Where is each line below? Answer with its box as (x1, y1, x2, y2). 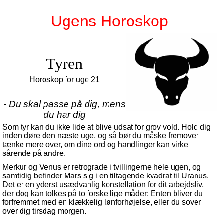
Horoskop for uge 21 (29, 75, 100, 84)
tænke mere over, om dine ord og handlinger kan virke (2, 140, 188, 149)
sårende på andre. (2, 149, 66, 157)
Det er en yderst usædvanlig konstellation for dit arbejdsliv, (2, 180, 204, 189)
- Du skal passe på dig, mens (3, 99, 126, 109)
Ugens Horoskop (51, 12, 168, 30)
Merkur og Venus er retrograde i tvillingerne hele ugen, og (2, 163, 201, 171)
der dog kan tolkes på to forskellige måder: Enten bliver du (2, 189, 203, 197)
